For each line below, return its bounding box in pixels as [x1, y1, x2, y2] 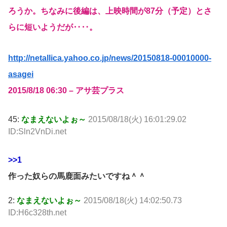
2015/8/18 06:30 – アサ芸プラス [8, 86, 124, 95]
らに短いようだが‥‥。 [8, 23, 97, 32]
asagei [8, 69, 33, 79]
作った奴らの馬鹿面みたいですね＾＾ [8, 172, 146, 181]
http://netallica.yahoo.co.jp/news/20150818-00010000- [8, 53, 211, 62]
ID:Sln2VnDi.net [8, 127, 66, 136]
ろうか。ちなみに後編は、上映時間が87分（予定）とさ [8, 7, 212, 16]
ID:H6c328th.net [8, 208, 66, 217]
